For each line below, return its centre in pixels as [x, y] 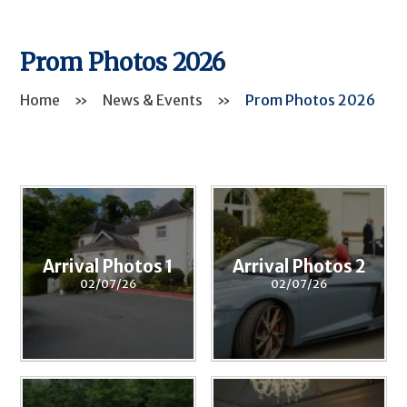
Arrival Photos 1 [108, 266]
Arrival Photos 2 [298, 266]
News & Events [153, 100]
